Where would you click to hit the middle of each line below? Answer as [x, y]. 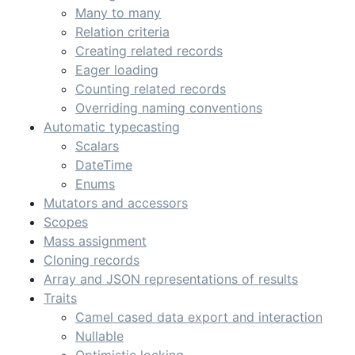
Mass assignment [95, 241]
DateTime [104, 165]
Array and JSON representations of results [171, 279]
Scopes [66, 222]
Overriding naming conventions [169, 108]
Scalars [97, 146]
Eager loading [117, 70]
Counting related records [151, 89]
